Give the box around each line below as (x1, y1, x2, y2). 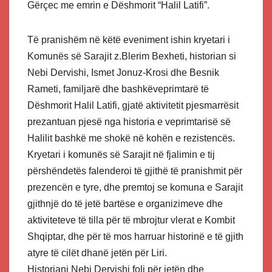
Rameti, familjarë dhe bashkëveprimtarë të (27, 83, 209, 94)
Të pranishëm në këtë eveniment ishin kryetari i (27, 34, 230, 45)
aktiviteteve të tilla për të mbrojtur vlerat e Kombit (27, 214, 235, 225)
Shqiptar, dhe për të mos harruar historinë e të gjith (27, 231, 243, 242)
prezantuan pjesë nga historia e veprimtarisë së (27, 116, 231, 127)
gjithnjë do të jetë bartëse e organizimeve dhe (27, 198, 223, 209)
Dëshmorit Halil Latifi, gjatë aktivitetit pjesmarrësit (27, 100, 239, 110)
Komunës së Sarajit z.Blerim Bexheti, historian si (27, 50, 236, 61)
